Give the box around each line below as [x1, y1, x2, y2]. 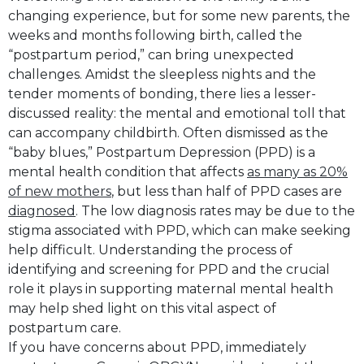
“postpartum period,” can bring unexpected [8, 46, 294, 63]
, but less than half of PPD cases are [111, 183, 342, 199]
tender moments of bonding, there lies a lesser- [8, 85, 316, 102]
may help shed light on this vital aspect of [8, 300, 276, 316]
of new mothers [8, 183, 111, 199]
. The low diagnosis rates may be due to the [76, 202, 355, 219]
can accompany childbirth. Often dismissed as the [8, 124, 328, 141]
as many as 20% [247, 163, 348, 180]
